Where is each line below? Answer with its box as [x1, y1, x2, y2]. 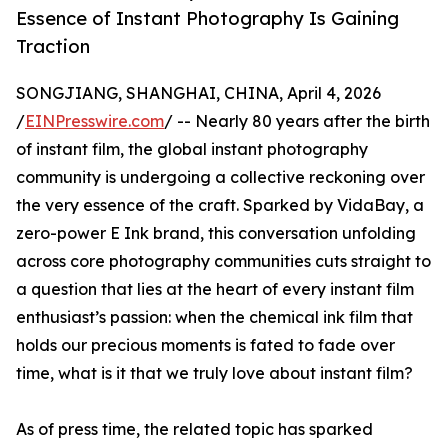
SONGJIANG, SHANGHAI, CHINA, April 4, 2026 [16, 83, 381, 104]
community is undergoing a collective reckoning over [16, 167, 425, 188]
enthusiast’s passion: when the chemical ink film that [16, 307, 413, 328]
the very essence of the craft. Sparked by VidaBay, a [16, 195, 424, 216]
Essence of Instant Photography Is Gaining [16, 7, 399, 30]
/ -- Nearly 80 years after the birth [164, 111, 430, 132]
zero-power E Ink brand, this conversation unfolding [16, 223, 416, 244]
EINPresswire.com [25, 111, 164, 132]
